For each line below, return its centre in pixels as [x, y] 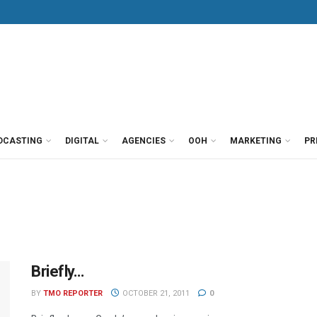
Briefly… [58, 271]
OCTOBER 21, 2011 [155, 293]
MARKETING [256, 141]
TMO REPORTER [73, 293]
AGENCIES [144, 141]
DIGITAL [82, 141]
